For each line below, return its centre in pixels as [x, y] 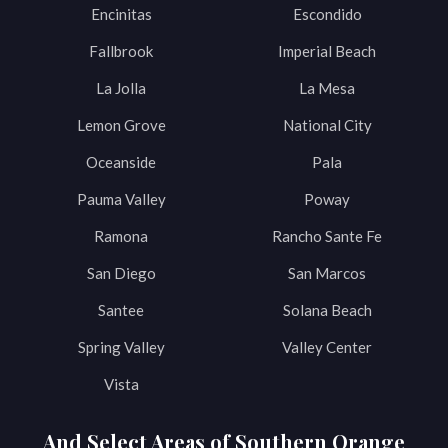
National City [327, 124]
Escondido [327, 13]
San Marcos [327, 272]
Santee [121, 309]
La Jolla [121, 87]
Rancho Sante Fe [327, 235]
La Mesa [327, 87]
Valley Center [327, 346]
